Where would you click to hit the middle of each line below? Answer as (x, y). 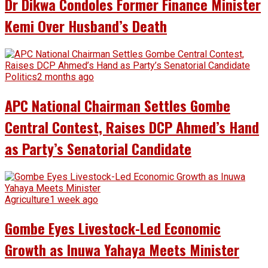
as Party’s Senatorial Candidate (98, 148)
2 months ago (66, 77)
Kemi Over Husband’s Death (86, 26)
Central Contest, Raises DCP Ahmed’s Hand (132, 127)
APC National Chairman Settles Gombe (118, 105)
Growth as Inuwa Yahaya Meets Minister (122, 249)
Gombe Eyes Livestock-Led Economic (113, 228)
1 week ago (74, 199)
